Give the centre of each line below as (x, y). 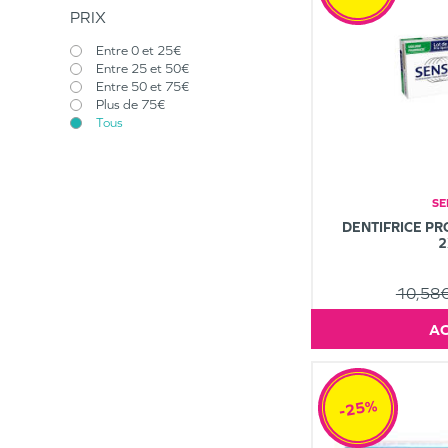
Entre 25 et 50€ (142, 68)
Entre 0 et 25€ (138, 50)
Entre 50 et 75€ (142, 86)
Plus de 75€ (130, 104)
